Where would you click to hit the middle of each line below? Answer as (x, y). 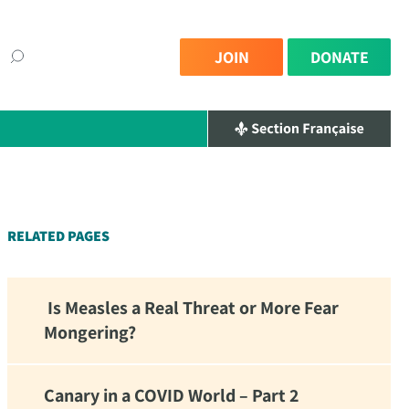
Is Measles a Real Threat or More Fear (191, 308)
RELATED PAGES (58, 236)
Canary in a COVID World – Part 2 (171, 395)
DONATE (339, 57)
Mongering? (90, 332)
